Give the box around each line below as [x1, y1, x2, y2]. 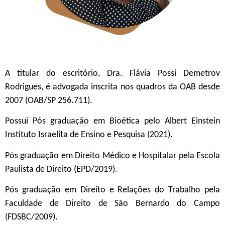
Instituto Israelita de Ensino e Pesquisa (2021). [5, 130, 173, 140]
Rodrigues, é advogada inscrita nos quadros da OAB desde [5, 82, 220, 92]
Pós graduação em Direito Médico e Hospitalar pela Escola [5, 151, 220, 161]
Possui [5, 117, 33, 127]
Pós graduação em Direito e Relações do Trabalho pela [5, 185, 220, 195]
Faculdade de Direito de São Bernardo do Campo [5, 199, 220, 209]
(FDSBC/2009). [5, 212, 58, 222]
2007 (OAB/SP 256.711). [5, 96, 92, 106]
